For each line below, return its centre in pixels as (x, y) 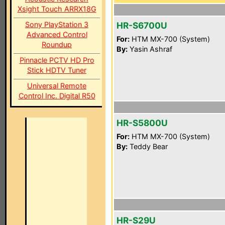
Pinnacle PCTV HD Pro (57, 60)
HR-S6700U (142, 25)
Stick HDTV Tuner (57, 70)
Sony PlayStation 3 (57, 24)
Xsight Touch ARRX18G (57, 9)
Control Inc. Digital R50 (57, 96)
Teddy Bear (148, 146)
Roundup (57, 44)
